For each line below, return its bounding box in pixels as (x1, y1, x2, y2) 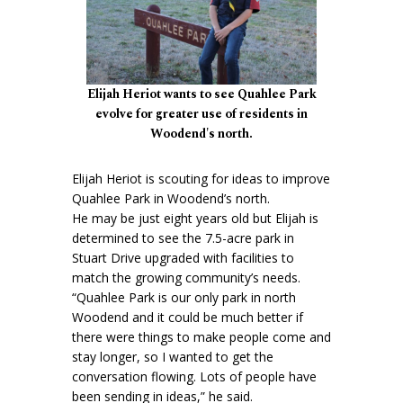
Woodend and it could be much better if (72, 309, 303, 327)
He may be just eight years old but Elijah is (72, 210, 318, 228)
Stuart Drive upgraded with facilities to (72, 249, 294, 267)
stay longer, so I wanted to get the (72, 348, 273, 366)
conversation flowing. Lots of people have (72, 368, 317, 386)
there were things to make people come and (72, 328, 331, 346)
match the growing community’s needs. (72, 269, 300, 287)
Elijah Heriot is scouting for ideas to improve (72, 170, 330, 188)
